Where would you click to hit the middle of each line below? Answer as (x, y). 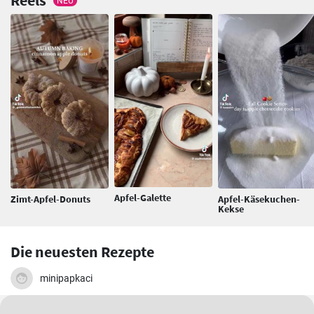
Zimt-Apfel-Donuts (50, 199)
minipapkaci (66, 279)
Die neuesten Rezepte (82, 252)
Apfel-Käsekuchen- (259, 199)
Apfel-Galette (143, 197)
